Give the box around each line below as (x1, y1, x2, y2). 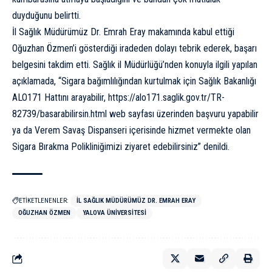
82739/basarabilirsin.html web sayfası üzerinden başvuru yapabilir (12, 108, 259, 120)
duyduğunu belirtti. (12, 10, 81, 21)
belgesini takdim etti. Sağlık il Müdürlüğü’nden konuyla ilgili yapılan (12, 59, 257, 70)
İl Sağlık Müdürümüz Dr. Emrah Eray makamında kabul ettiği (12, 26, 234, 38)
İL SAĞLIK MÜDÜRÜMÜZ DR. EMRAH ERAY (76, 197, 195, 205)
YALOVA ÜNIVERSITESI (83, 209, 146, 217)
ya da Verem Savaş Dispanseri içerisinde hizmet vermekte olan (12, 124, 251, 136)
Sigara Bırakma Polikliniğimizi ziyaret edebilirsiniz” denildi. (12, 141, 229, 152)
